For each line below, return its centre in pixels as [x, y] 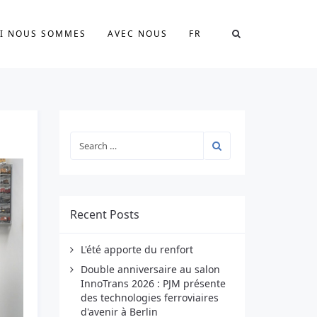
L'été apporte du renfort [137, 249]
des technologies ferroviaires [149, 298]
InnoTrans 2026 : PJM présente [153, 283]
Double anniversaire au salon [150, 269]
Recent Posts [104, 214]
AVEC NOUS [138, 34]
